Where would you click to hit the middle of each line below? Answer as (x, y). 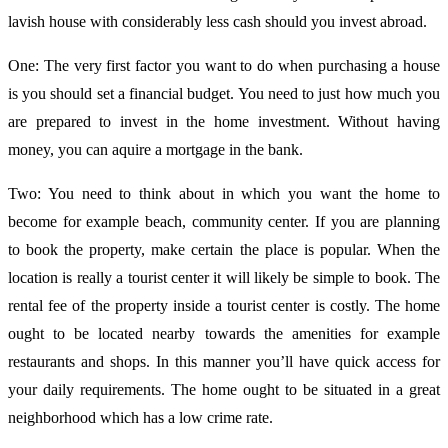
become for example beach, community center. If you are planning (224, 221)
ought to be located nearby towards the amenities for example (224, 333)
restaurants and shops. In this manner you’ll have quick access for (224, 361)
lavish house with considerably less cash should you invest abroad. (217, 21)
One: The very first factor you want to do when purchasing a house (224, 65)
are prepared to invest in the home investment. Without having (224, 121)
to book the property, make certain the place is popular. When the (224, 249)
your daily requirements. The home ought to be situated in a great (224, 389)
